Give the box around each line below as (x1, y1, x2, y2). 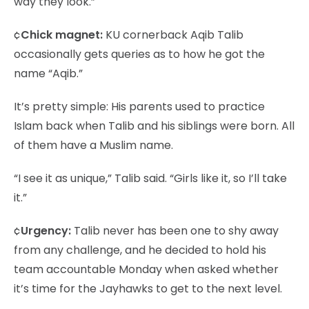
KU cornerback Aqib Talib (106, 26, 243, 43)
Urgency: (21, 222, 71, 239)
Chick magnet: (21, 26, 106, 43)
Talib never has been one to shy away (71, 222, 279, 239)
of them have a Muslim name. (14, 137, 173, 153)
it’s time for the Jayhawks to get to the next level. (14, 280, 282, 297)
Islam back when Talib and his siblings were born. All (14, 117, 295, 134)
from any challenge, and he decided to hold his (14, 241, 266, 258)
